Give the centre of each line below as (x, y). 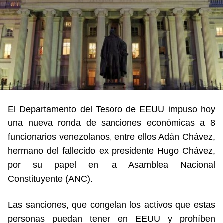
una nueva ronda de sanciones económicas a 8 (111, 123)
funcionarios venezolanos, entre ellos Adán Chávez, (111, 137)
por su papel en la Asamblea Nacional (111, 165)
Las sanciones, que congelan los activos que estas (111, 204)
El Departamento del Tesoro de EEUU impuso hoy (111, 109)
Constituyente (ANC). (50, 178)
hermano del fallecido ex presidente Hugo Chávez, (111, 151)
